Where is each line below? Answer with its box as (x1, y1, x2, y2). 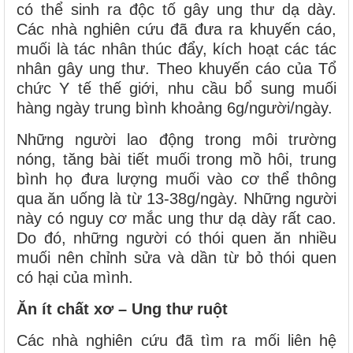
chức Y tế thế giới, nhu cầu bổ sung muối (17, 80, 336, 98)
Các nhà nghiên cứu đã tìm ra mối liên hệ (17, 332, 336, 350)
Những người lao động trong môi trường (17, 131, 336, 149)
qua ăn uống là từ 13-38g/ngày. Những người (17, 190, 336, 208)
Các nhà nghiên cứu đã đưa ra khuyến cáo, (17, 20, 336, 39)
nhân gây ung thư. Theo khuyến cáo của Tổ (17, 60, 336, 78)
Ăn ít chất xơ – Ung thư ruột (17, 300, 228, 318)
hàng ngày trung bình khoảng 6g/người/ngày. (17, 99, 333, 117)
